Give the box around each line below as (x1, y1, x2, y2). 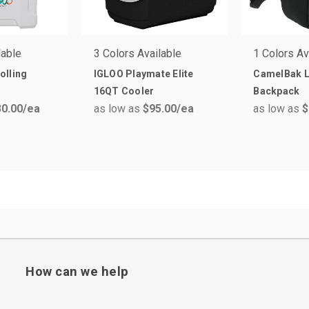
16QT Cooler (93, 85, 154, 97)
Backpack (253, 85, 300, 97)
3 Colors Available (93, 46, 181, 60)
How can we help (26, 264, 129, 280)
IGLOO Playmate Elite (93, 68, 194, 79)
